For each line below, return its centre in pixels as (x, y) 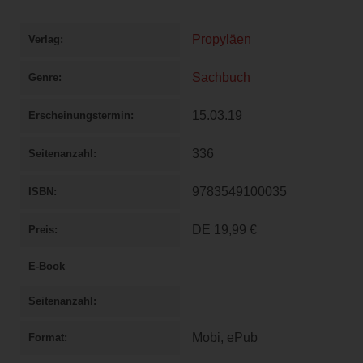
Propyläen (222, 39)
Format (46, 337)
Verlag (44, 39)
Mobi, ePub (225, 337)
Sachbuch (221, 77)
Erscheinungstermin (79, 115)
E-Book (47, 266)
